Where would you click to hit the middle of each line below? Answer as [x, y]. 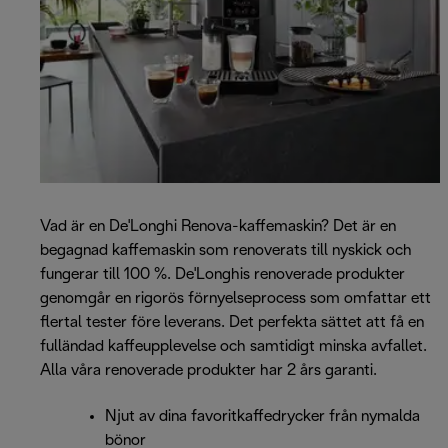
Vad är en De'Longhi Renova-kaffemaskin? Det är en [218, 227]
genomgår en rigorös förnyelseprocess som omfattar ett [235, 299]
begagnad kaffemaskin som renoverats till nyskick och [226, 251]
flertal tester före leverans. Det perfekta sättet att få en [232, 323]
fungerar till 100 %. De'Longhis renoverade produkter [222, 275]
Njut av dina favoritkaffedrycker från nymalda [262, 417]
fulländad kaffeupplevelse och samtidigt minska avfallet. [233, 347]
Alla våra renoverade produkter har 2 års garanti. [208, 371]
